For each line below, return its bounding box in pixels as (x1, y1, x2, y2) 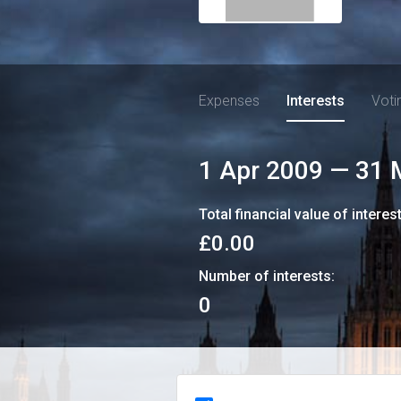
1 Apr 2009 (199, 156, 323, 185)
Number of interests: (199, 268, 335, 285)
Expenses (199, 92, 260, 109)
